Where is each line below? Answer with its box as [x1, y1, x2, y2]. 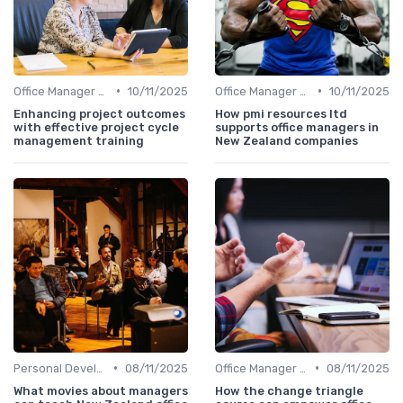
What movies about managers [13, 383, 188, 398]
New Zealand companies [215, 133, 358, 148]
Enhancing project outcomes [13, 106, 185, 121]
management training [13, 133, 144, 148]
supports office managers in [215, 120, 379, 134]
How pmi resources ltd [215, 106, 347, 121]
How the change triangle [215, 383, 363, 398]
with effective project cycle [13, 120, 179, 134]
